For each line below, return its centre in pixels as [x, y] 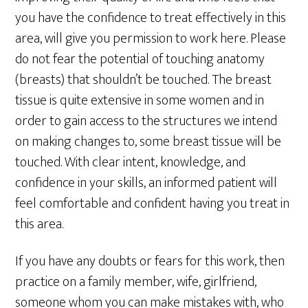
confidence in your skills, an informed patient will [146, 183]
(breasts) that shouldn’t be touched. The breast [144, 80]
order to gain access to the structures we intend [146, 121]
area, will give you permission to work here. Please [151, 38]
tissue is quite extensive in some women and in [140, 100]
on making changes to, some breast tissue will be [148, 142]
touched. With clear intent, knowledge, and [131, 162]
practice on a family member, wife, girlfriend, [136, 282]
